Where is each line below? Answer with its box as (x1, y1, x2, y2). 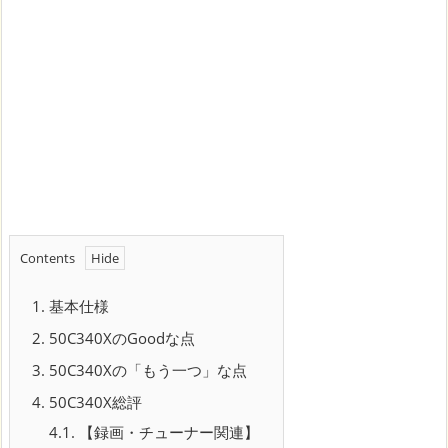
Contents (20, 249, 75, 268)
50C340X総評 (45, 392, 142, 413)
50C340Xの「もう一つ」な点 (45, 360, 247, 381)
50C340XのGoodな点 (45, 328, 195, 349)
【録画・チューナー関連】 (75, 422, 259, 443)
